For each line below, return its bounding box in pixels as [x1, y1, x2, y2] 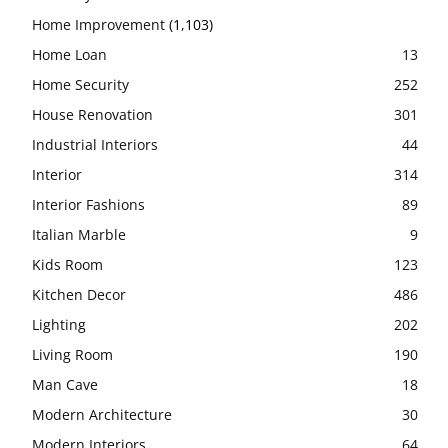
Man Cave [32, 374, 98, 394]
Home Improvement [32, 14, 165, 34]
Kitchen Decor [32, 284, 126, 304]
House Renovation [32, 104, 153, 124]
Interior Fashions [32, 194, 145, 214]
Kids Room [32, 254, 103, 274]
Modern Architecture [32, 404, 172, 424]
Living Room [32, 344, 113, 364]
